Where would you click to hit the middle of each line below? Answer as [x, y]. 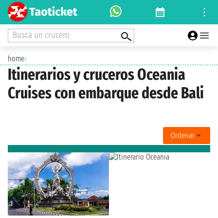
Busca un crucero [41, 35]
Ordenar [183, 135]
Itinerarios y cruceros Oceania [97, 75]
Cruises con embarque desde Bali [106, 93]
